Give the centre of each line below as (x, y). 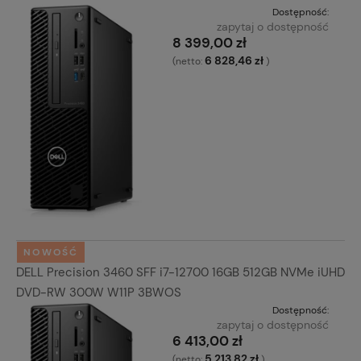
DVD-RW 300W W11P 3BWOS (99, 293)
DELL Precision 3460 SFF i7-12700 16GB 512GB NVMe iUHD (180, 273)
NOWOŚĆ (51, 253)
